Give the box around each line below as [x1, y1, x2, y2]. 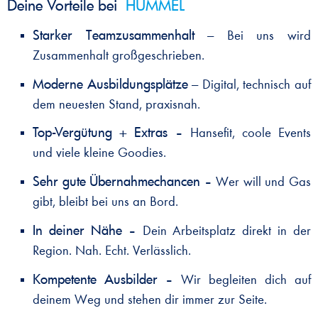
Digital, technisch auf [198, 77, 312, 92]
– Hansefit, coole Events [168, 126, 312, 141]
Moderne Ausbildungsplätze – [33, 74, 199, 92]
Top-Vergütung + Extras [33, 123, 168, 141]
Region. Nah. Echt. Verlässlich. [33, 243, 191, 258]
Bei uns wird [214, 28, 312, 43]
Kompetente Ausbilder [33, 269, 165, 287]
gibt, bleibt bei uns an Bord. [33, 195, 178, 210]
